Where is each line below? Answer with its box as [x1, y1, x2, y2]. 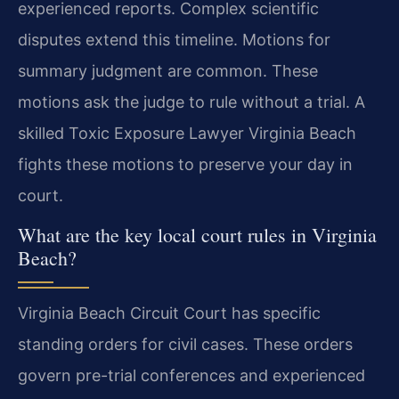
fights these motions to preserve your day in [18, 154, 353, 174]
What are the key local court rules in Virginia [18, 222, 377, 248]
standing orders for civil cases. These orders [18, 335, 353, 354]
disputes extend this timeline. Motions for [18, 29, 330, 49]
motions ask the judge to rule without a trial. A [18, 92, 365, 111]
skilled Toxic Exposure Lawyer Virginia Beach [18, 123, 356, 142]
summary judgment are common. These [18, 61, 318, 80]
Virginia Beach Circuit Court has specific [18, 304, 321, 323]
